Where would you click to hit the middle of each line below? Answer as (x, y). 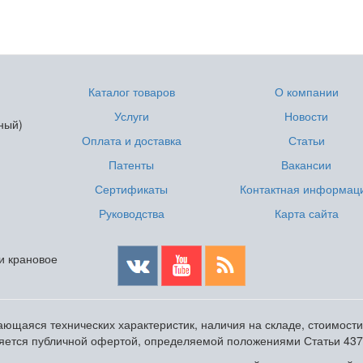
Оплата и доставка (131, 140)
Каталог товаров (131, 92)
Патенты (132, 164)
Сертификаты (132, 189)
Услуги (131, 116)
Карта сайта (306, 213)
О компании (306, 92)
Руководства (131, 213)
